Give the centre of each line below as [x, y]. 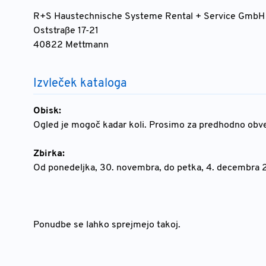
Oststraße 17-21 [66, 31]
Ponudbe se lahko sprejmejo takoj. [107, 225]
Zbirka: [49, 154]
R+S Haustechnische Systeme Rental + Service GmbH [149, 17]
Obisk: [47, 111]
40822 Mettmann [71, 45]
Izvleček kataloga [80, 84]
